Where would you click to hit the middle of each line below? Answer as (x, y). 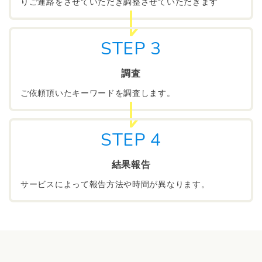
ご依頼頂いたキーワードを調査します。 (98, 93)
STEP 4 (131, 140)
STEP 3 (131, 49)
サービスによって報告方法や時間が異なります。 (115, 185)
